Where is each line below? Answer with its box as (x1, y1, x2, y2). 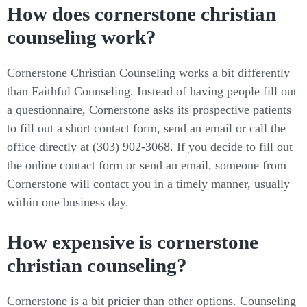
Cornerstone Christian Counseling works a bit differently (7, 65, 290, 79)
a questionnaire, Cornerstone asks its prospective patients (7, 102, 291, 116)
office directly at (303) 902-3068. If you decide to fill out (7, 139, 293, 153)
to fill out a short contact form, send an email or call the (7, 121, 286, 135)
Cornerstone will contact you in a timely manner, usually (7, 176, 290, 191)
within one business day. (7, 195, 129, 209)
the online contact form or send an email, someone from (7, 158, 286, 172)
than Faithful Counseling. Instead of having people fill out (7, 84, 297, 98)
